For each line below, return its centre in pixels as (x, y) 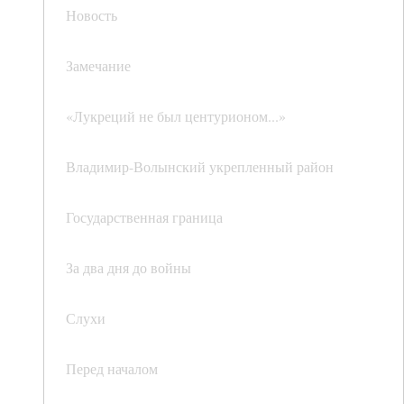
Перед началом (112, 369)
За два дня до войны (129, 268)
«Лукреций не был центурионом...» (176, 116)
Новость (92, 15)
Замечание (98, 66)
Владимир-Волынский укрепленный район (200, 167)
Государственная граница (144, 217)
